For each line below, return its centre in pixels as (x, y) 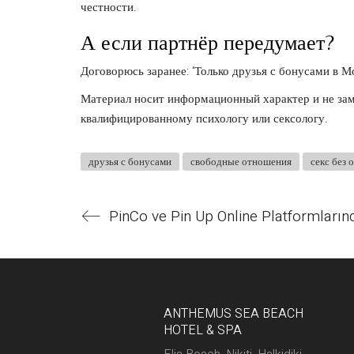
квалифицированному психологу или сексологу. (204, 118)
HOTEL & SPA (203, 331)
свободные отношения (241, 162)
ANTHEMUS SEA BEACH (233, 314)
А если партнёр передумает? (207, 43)
